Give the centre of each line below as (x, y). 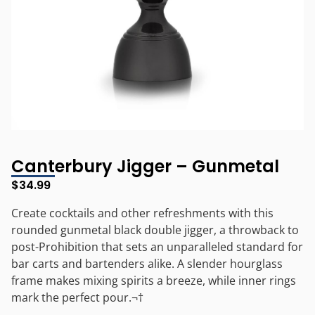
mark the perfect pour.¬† (77, 297)
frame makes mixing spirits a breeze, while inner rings (154, 280)
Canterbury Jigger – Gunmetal (145, 167)
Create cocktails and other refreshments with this (142, 213)
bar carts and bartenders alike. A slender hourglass (147, 263)
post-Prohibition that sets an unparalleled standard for (157, 246)
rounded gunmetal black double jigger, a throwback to (155, 230)
